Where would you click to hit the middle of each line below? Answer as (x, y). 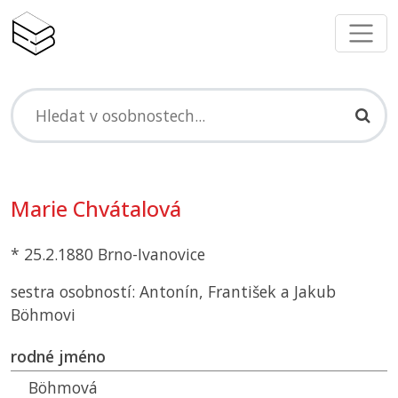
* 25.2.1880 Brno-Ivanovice (108, 255)
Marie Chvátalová (96, 209)
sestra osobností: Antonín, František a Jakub (173, 292)
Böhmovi (43, 315)
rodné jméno (58, 357)
